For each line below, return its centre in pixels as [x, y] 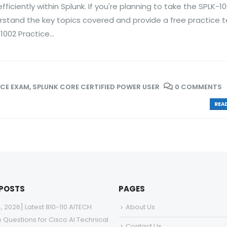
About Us [140, 207]
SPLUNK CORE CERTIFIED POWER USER [96, 87]
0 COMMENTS [198, 87]
